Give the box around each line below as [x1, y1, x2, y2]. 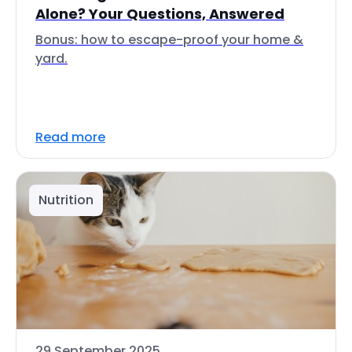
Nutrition [38, 191, 93, 209]
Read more [35, 128, 105, 146]
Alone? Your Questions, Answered [35, 4, 284, 24]
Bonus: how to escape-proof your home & [35, 31, 303, 49]
